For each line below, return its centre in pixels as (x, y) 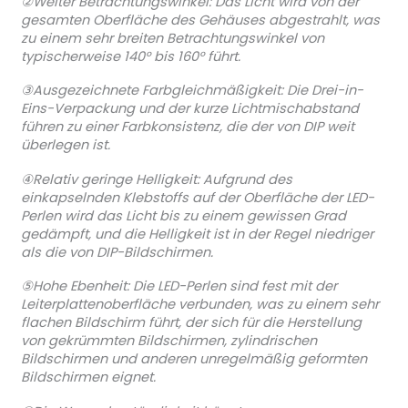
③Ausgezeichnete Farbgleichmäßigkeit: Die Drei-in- (192, 91)
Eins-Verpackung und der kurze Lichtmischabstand (189, 109)
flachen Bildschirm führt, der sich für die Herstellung (191, 323)
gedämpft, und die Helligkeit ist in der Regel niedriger (197, 234)
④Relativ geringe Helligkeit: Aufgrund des (156, 179)
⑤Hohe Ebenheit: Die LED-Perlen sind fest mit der (178, 286)
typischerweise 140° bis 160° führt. (130, 56)
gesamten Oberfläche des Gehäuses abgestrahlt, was (200, 20)
